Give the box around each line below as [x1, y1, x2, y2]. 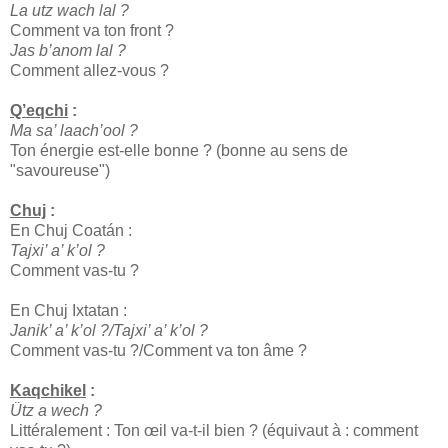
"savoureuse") [10, 162, 110, 180]
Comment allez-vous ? [10, 62, 169, 80]
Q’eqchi [10, 102, 68, 120]
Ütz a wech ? [10, 402, 102, 420]
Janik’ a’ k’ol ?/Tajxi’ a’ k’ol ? [10, 322, 208, 340]
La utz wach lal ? [10, 2, 129, 20]
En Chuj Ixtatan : [10, 302, 127, 320]
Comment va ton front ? [10, 22, 174, 40]
